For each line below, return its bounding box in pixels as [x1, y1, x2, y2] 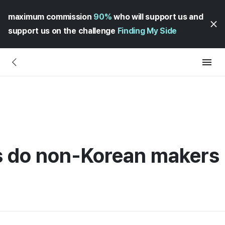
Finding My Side [117, 26, 177, 36]
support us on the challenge [8, 26, 118, 36]
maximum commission [8, 12, 94, 22]
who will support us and [111, 12, 203, 22]
